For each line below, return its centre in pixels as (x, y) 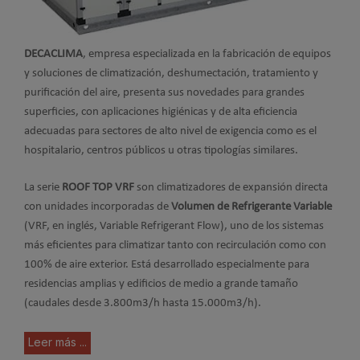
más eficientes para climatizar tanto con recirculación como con (175, 246)
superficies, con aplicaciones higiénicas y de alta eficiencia (161, 112)
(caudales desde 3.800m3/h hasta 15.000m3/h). (143, 304)
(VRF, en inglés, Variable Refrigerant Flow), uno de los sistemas (174, 227)
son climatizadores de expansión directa (232, 188)
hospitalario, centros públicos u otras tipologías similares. (161, 150)
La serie (43, 188)
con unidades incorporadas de (98, 207)
